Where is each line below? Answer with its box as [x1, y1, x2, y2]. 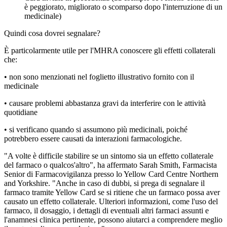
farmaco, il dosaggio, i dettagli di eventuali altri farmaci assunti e [4, 206, 209, 215]
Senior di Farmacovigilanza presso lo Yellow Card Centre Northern [4, 170, 218, 179]
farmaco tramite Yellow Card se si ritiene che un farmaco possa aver [4, 188, 220, 197]
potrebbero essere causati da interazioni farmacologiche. [4, 134, 182, 143]
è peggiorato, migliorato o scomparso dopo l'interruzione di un [24, 3, 222, 12]
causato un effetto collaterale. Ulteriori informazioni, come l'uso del [4, 197, 218, 206]
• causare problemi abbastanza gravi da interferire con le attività [4, 99, 206, 108]
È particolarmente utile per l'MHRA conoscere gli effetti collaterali [4, 46, 215, 55]
